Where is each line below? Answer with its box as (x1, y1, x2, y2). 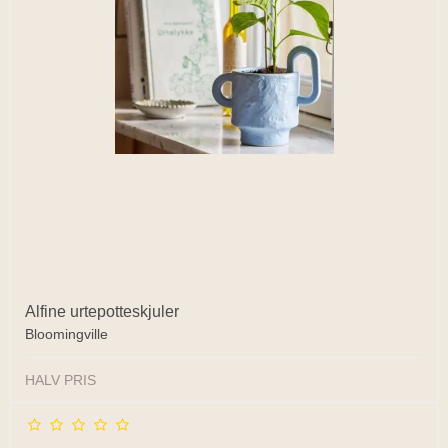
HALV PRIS (25, 371, 96, 388)
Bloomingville (25, 325, 108, 342)
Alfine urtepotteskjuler (25, 302, 179, 320)
